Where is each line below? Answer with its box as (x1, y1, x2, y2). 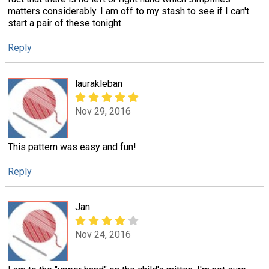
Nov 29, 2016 (75, 105, 131, 117)
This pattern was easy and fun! (8, 141, 136, 153)
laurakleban (75, 77, 122, 89)
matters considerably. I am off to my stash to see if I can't (8, 5, 249, 17)
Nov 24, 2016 (75, 229, 131, 241)
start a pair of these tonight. (8, 17, 123, 29)
